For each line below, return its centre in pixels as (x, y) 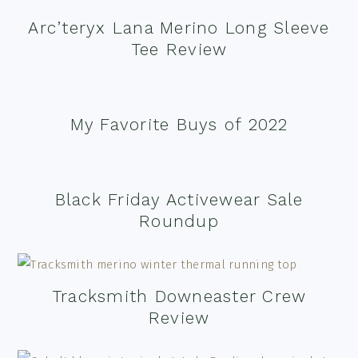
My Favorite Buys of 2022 (179, 124)
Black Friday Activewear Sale (179, 199)
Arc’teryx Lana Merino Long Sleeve (179, 28)
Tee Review (179, 49)
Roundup (179, 221)
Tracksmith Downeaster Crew (179, 296)
